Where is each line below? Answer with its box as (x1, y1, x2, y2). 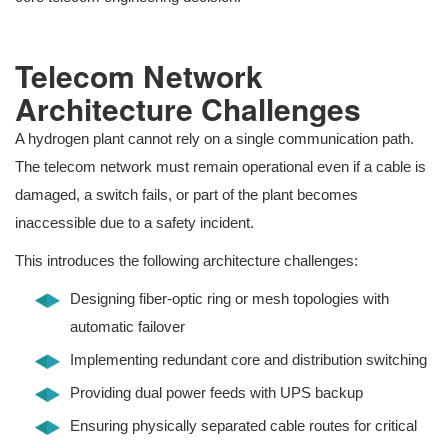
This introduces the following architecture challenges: (15, 252, 358, 270)
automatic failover (70, 318, 185, 336)
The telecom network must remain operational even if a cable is (15, 158, 426, 176)
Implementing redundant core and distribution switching (70, 351, 427, 369)
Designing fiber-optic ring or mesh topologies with (70, 290, 389, 308)
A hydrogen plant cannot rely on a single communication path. (15, 130, 414, 148)
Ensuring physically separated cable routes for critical (70, 417, 417, 435)
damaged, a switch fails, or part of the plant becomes (15, 186, 358, 204)
